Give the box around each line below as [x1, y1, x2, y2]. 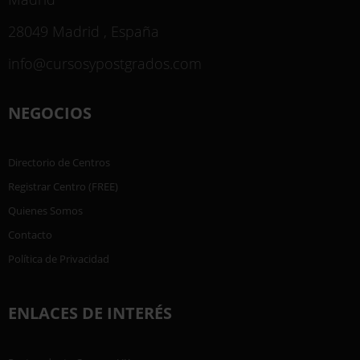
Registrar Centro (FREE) [8, 179, 118, 194]
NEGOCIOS [8, 102, 92, 125]
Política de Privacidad [8, 252, 109, 267]
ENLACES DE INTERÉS [8, 301, 172, 324]
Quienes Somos [8, 203, 83, 219]
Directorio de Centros [8, 155, 110, 170]
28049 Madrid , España [8, 21, 159, 41]
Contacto [8, 227, 52, 243]
